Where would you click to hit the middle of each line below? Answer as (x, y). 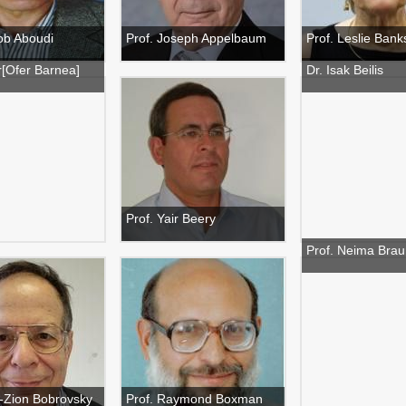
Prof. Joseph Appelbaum (196, 38)
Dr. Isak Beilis (345, 70)
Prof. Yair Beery (171, 218)
